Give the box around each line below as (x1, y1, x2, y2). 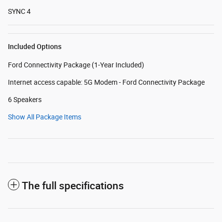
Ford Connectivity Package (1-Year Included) (8, 61, 144, 69)
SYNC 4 (8, 7, 31, 16)
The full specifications (22, 179, 124, 192)
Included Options (8, 43, 61, 51)
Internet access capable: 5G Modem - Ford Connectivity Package (8, 78, 205, 87)
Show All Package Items (8, 113, 81, 121)
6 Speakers (8, 96, 42, 104)
